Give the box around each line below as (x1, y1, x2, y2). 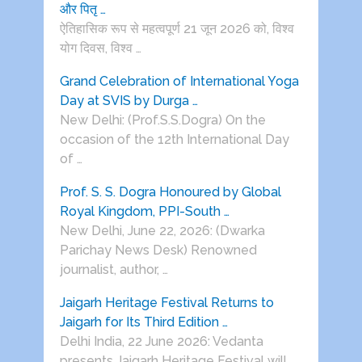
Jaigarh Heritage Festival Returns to (59, 295, 274, 311)
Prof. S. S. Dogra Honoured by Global (59, 184, 281, 200)
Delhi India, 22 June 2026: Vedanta (59, 334, 263, 350)
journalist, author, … (59, 262, 168, 278)
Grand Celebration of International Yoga (59, 74, 299, 90)
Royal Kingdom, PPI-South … (59, 204, 229, 220)
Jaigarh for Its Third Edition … (59, 314, 228, 330)
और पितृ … (59, 2, 106, 18)
